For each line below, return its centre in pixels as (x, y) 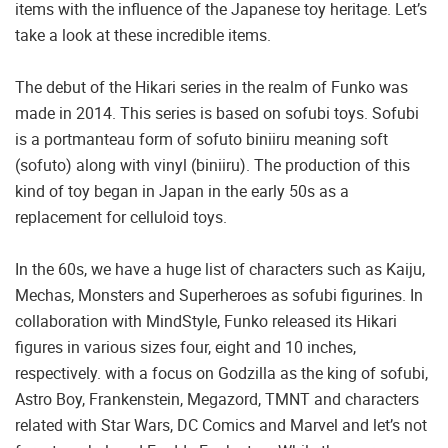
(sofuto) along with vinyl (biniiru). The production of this (212, 165)
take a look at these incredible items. (143, 35)
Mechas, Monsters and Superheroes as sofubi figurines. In (219, 295)
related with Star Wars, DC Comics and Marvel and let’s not (221, 425)
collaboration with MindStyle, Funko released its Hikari (206, 321)
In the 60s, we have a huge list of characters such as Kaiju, (220, 269)
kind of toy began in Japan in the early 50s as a (182, 191)
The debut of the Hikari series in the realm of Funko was (211, 87)
